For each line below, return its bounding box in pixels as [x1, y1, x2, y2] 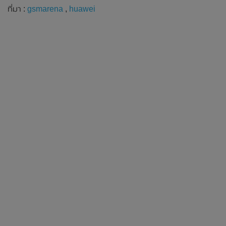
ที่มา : [8, 4, 27, 13]
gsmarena [27, 4, 63, 13]
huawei [69, 4, 95, 13]
